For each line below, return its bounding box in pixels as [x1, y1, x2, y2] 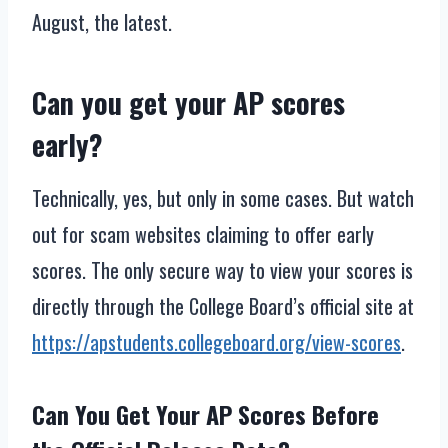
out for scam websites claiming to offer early [32, 219, 374, 250]
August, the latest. [32, 7, 172, 38]
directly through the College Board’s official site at [32, 291, 414, 322]
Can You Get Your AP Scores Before [32, 396, 379, 433]
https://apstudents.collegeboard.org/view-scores [32, 327, 401, 358]
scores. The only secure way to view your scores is [32, 255, 413, 286]
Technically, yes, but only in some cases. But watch [32, 183, 414, 214]
